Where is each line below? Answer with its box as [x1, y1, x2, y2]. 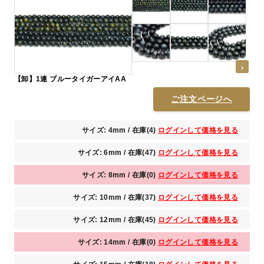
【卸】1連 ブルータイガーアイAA [14, 75, 127, 84]
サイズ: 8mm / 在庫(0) [81, 171, 159, 180]
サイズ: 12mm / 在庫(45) [73, 216, 159, 225]
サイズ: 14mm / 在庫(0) [77, 238, 159, 247]
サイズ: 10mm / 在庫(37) [73, 193, 159, 202]
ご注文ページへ [171, 94, 232, 104]
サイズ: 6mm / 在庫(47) [77, 148, 159, 157]
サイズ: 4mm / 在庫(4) [81, 126, 159, 135]
